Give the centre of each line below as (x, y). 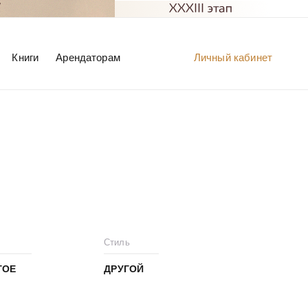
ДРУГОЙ (124, 269)
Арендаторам (88, 57)
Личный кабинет (233, 57)
